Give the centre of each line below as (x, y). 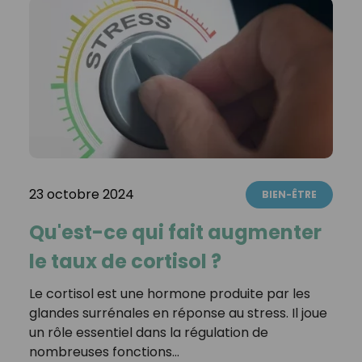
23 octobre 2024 (81, 194)
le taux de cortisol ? (125, 261)
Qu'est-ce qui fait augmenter (175, 232)
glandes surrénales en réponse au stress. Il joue (178, 313)
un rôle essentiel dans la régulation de (148, 332)
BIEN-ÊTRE (290, 194)
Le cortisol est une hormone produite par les (169, 293)
